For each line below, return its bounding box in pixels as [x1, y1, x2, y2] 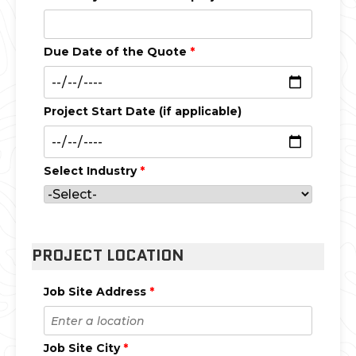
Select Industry [44, 164, 140, 179]
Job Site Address [44, 284, 149, 300]
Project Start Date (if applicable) [44, 104, 242, 118]
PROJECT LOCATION [32, 244, 184, 267]
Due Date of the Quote [44, 44, 190, 59]
